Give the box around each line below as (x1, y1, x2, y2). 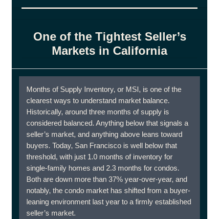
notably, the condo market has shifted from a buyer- (26, 186, 190, 195)
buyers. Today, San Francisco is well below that (26, 141, 177, 150)
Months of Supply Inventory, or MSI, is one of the (26, 85, 181, 93)
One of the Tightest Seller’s (33, 30, 186, 43)
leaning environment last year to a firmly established (26, 197, 191, 206)
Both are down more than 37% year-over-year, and (26, 175, 187, 183)
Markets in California (52, 44, 167, 57)
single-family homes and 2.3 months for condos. (26, 164, 179, 172)
